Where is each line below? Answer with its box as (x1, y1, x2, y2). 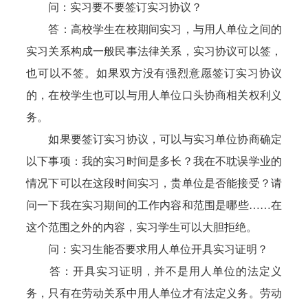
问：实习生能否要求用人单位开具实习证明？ (26, 243, 269, 255)
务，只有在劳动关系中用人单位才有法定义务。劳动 (26, 287, 282, 299)
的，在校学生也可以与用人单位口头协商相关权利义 (26, 89, 282, 101)
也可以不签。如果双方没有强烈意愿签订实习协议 (26, 67, 282, 79)
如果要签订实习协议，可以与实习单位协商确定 (26, 133, 282, 145)
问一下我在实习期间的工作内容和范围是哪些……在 (26, 199, 282, 211)
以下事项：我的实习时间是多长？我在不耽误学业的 (26, 155, 282, 167)
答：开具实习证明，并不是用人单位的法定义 (26, 265, 282, 277)
